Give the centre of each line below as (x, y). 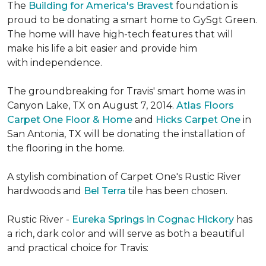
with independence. (55, 63)
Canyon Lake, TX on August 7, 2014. (92, 105)
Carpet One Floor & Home (70, 120)
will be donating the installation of (164, 134)
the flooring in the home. (66, 148)
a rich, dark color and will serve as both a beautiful (126, 234)
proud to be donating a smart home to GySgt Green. (132, 20)
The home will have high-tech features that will (120, 34)
